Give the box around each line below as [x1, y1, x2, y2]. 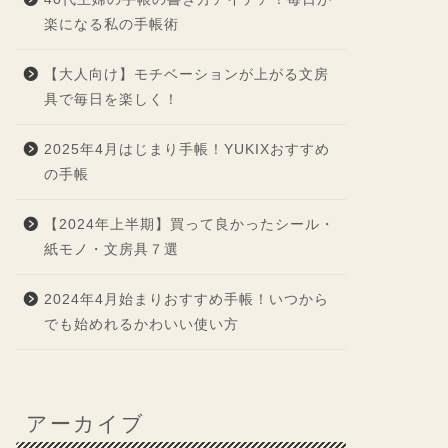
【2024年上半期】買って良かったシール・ [43, 217, 335, 232]
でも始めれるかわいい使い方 [43, 317, 239, 332]
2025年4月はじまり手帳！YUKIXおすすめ [43, 142, 330, 157]
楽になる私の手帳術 [43, 17, 179, 32]
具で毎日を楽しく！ [43, 92, 179, 107]
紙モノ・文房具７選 [43, 242, 179, 257]
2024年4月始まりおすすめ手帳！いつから [43, 292, 329, 307]
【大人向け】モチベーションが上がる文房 [43, 67, 329, 82]
